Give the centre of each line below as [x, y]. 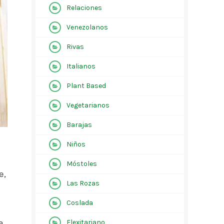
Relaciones [84, 8]
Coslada [79, 203]
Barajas [79, 125]
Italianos [81, 66]
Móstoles [81, 164]
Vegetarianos [88, 105]
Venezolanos [87, 27]
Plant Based [86, 86]
